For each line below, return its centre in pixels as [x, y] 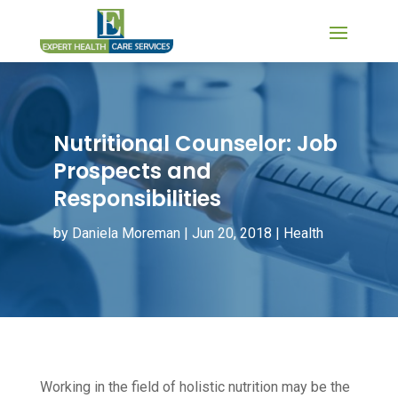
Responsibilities [137, 198]
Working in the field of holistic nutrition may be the [195, 386]
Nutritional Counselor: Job [195, 143]
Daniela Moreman [126, 233]
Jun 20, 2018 [231, 233]
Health [303, 233]
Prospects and [132, 171]
